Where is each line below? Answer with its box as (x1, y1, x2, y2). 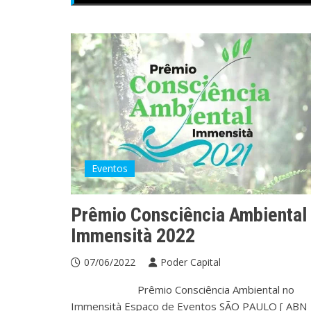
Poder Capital (160, 255, 221, 269)
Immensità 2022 (71, 224, 195, 247)
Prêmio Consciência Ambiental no (71, 282, 294, 296)
